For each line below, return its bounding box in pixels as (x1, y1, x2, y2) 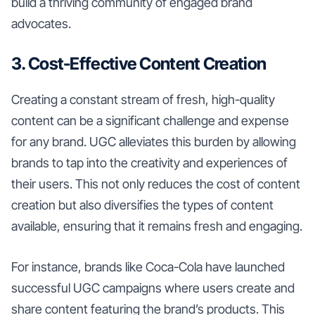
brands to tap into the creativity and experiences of (11, 155, 288, 170)
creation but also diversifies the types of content (11, 197, 274, 212)
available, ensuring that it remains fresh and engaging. (11, 218, 302, 233)
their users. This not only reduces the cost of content (11, 176, 300, 191)
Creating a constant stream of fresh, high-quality (11, 91, 275, 107)
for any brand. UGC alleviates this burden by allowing (11, 134, 296, 149)
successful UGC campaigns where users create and (11, 280, 295, 295)
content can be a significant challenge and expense (11, 112, 289, 128)
